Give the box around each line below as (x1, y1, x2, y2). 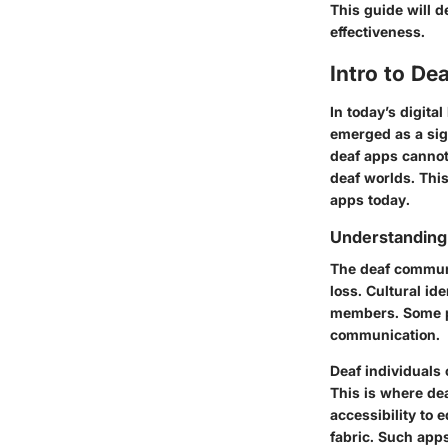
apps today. (330, 190, 410, 208)
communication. (330, 326, 440, 344)
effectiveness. (330, 23, 425, 41)
